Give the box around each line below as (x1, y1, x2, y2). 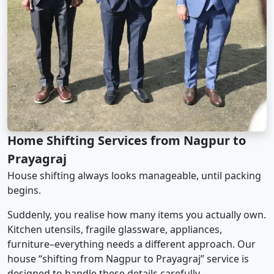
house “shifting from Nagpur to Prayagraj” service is (7, 251, 249, 265)
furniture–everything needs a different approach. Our (7, 237, 256, 251)
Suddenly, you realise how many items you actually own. (7, 207, 266, 221)
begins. (7, 183, 41, 197)
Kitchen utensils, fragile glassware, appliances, (7, 222, 222, 236)
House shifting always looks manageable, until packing (7, 168, 261, 182)
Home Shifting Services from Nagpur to (7, 131, 246, 149)
